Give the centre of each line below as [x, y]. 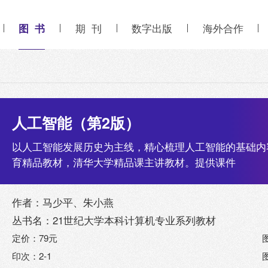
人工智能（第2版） [76, 122]
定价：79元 [35, 238]
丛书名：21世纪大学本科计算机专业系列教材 [114, 220]
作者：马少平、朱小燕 [63, 202]
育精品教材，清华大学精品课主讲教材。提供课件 [124, 162]
